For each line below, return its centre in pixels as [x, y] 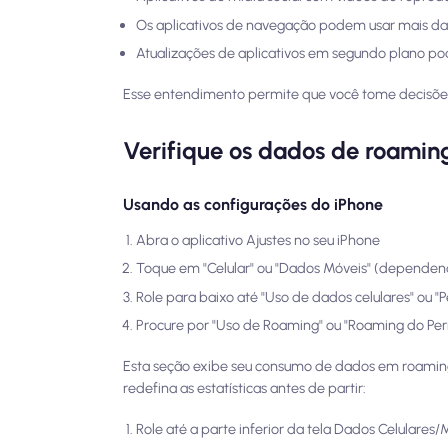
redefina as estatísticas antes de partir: [245, 388]
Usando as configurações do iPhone [253, 204]
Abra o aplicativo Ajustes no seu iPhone [258, 239]
